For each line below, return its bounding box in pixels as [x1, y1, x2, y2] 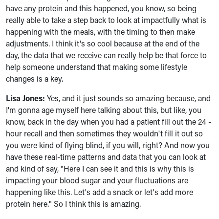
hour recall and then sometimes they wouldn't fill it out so [6, 128, 203, 138]
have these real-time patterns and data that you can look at [6, 152, 206, 162]
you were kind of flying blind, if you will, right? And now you [6, 140, 210, 150]
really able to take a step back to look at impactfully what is [6, 15, 206, 25]
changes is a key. [6, 73, 63, 84]
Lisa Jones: [6, 93, 45, 103]
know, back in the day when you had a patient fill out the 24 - [6, 116, 211, 127]
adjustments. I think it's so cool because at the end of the [6, 38, 199, 48]
